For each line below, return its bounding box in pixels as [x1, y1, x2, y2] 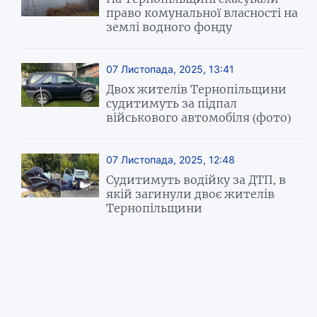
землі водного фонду [106, 19, 233, 34]
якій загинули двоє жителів [106, 186, 275, 201]
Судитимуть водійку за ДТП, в [106, 172, 287, 187]
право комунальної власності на [106, 5, 299, 20]
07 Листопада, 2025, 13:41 [106, 62, 235, 75]
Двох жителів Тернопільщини [106, 81, 287, 96]
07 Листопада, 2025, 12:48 [106, 153, 236, 166]
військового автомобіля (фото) [106, 110, 292, 125]
